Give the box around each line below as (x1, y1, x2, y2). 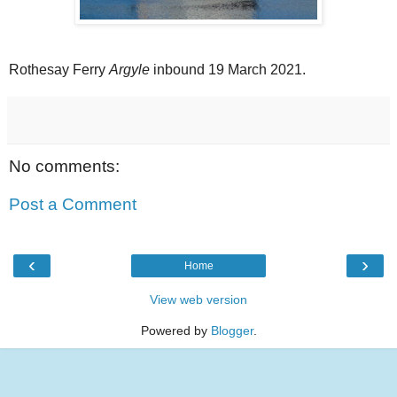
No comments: (9, 156, 120, 175)
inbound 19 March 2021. (150, 61, 306, 77)
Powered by (140, 323, 211, 338)
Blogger (210, 323, 253, 338)
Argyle (109, 61, 150, 77)
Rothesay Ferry (9, 61, 109, 77)
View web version (150, 292, 247, 307)
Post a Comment (9, 195, 136, 214)
